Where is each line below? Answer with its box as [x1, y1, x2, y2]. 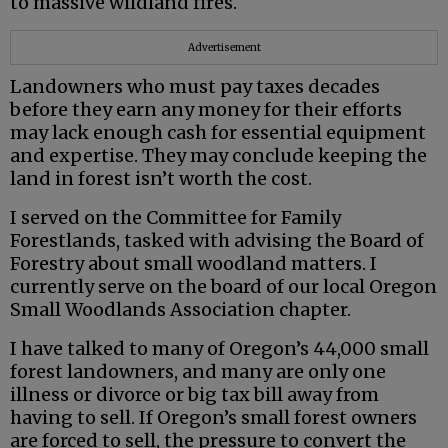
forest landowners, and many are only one [10, 360, 386, 384]
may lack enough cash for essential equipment [10, 121, 426, 145]
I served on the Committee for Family [10, 206, 341, 230]
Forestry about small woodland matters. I [10, 252, 377, 276]
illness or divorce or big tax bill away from [10, 383, 379, 407]
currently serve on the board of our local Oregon [10, 275, 437, 299]
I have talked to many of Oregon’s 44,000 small [10, 337, 429, 361]
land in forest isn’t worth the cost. [10, 167, 312, 191]
